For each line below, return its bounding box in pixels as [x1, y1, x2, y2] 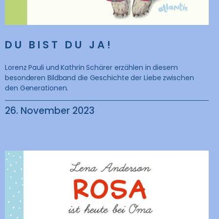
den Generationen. [5, 83, 68, 93]
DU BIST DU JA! [5, 37, 113, 52]
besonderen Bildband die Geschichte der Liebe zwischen [5, 72, 194, 83]
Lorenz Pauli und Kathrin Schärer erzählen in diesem [5, 62, 178, 72]
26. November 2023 [5, 104, 94, 117]
